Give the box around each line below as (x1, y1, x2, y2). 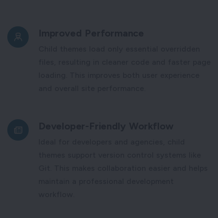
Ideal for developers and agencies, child (38, 137, 185, 146)
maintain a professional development (38, 176, 174, 186)
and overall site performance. (38, 83, 145, 93)
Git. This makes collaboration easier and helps (38, 163, 208, 173)
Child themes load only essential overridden (38, 44, 200, 54)
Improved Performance (38, 27, 144, 39)
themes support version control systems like (38, 150, 201, 160)
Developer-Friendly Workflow (38, 120, 174, 132)
